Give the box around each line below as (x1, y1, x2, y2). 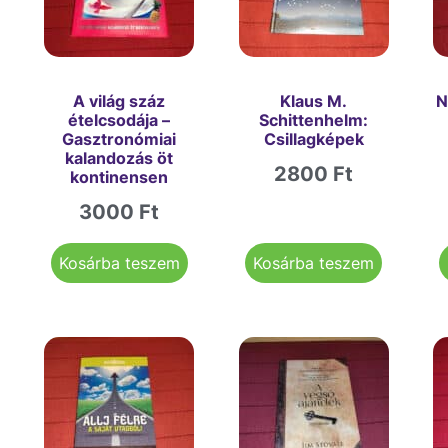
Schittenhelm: (259, 110, 369, 131)
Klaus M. (280, 91, 348, 112)
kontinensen (70, 167, 169, 188)
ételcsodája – (68, 110, 171, 131)
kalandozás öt (65, 148, 174, 169)
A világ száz (73, 91, 166, 112)
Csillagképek (263, 129, 364, 150)
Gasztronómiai (62, 129, 177, 150)
